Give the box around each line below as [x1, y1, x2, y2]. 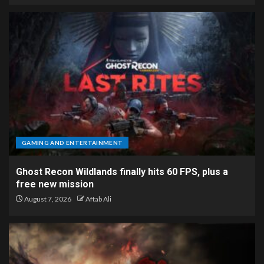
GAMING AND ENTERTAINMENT [22, 138, 123, 146]
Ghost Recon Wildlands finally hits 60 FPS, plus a [16, 166, 228, 177]
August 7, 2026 [23, 194, 71, 203]
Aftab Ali [85, 194, 111, 203]
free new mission [16, 178, 94, 190]
